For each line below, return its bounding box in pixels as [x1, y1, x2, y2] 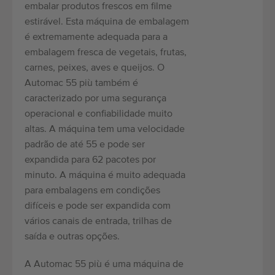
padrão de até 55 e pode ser [25, 140, 145, 150]
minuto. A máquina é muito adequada [25, 171, 185, 181]
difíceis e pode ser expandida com [25, 201, 171, 212]
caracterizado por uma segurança [25, 94, 166, 104]
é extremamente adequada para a [25, 33, 168, 43]
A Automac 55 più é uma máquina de [25, 260, 184, 270]
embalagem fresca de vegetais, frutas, [25, 48, 187, 58]
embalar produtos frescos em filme [25, 2, 172, 12]
